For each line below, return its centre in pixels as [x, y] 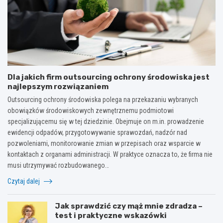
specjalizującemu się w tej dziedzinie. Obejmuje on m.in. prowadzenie [106, 121]
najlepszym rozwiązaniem [58, 86]
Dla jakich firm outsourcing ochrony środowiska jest [109, 77]
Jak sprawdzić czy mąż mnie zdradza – [129, 206]
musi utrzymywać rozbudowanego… [58, 165]
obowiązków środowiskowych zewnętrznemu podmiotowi [91, 110]
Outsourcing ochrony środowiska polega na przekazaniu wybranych [103, 99]
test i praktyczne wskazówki [111, 215]
